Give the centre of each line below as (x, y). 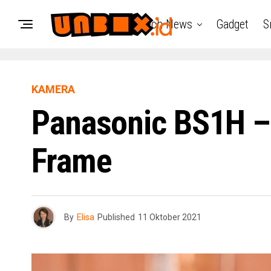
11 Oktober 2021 (170, 217)
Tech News (166, 24)
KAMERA (53, 89)
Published (116, 217)
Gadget (232, 24)
